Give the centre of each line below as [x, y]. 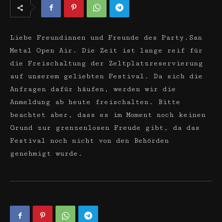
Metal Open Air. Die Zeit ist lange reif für [106, 51]
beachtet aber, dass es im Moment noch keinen [108, 115]
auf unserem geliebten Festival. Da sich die [106, 76]
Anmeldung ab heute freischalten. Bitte [95, 102]
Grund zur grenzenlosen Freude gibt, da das [105, 128]
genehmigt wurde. [46, 154]
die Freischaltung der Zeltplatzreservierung [107, 63]
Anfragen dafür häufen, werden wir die [93, 89]
